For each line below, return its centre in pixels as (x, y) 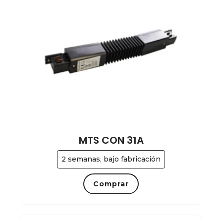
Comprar (111, 184)
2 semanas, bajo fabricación (111, 159)
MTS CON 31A (111, 140)
